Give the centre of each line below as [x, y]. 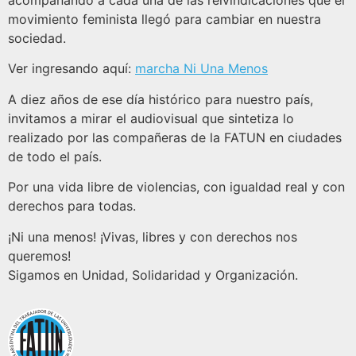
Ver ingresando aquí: [72, 69]
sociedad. [37, 39]
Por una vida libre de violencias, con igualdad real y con [176, 187]
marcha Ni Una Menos [201, 69]
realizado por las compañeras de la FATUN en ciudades [175, 137]
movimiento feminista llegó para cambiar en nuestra [164, 19]
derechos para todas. [72, 206]
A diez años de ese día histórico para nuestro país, [161, 99]
